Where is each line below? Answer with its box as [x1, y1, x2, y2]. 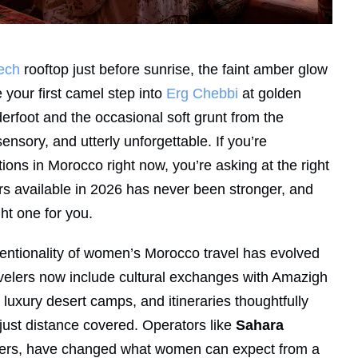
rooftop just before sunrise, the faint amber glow [20, 62, 328, 78]
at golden [238, 86, 301, 102]
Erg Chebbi [166, 86, 238, 102]
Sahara [236, 317, 284, 334]
